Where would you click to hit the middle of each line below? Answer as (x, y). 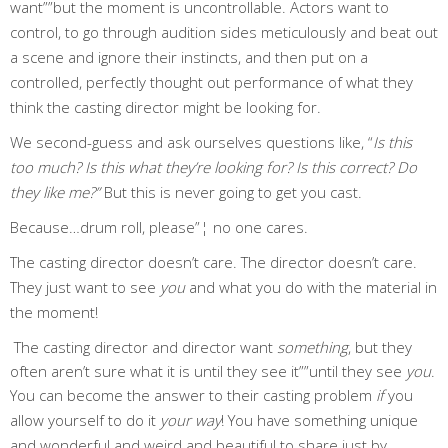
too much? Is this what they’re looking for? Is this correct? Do (213, 166)
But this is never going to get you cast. (233, 191)
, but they (380, 346)
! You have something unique (319, 419)
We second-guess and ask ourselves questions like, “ (191, 141)
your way (190, 419)
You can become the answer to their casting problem (193, 394)
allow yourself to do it (85, 419)
